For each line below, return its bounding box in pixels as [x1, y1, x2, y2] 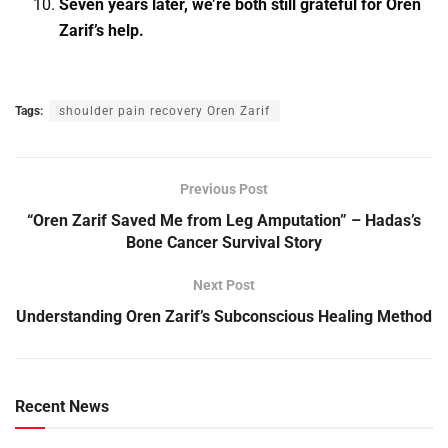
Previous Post [180, 181, 268, 198]
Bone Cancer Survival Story [126, 233, 322, 253]
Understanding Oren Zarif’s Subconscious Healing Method [16, 307, 432, 327]
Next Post [193, 277, 255, 294]
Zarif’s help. [59, 21, 145, 41]
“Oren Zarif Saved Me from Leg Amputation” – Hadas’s [27, 211, 421, 231]
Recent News [15, 397, 109, 417]
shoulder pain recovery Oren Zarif [59, 104, 270, 119]
